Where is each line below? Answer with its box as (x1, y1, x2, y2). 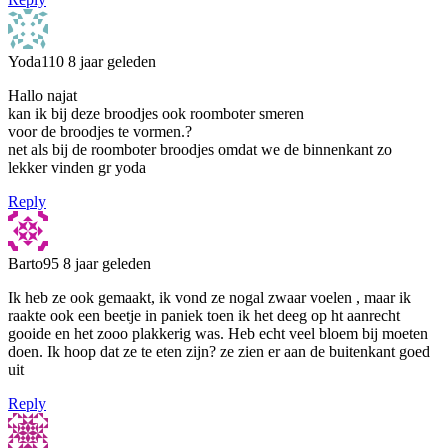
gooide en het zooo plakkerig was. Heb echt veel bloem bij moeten (8, 324, 428, 342)
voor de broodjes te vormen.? (8, 122, 192, 140)
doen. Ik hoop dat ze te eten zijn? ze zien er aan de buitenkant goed (8, 342, 430, 360)
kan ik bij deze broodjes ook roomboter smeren (8, 104, 304, 122)
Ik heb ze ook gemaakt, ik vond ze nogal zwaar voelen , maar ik (8, 288, 411, 306)
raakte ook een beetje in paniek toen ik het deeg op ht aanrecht (8, 306, 400, 324)
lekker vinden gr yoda (8, 158, 146, 176)
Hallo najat (8, 86, 77, 104)
